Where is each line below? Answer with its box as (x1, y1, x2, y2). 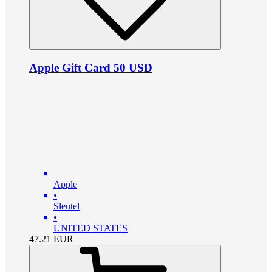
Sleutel (53, 201, 80, 212)
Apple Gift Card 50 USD (29, 61, 152, 74)
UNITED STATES (53, 223, 127, 234)
